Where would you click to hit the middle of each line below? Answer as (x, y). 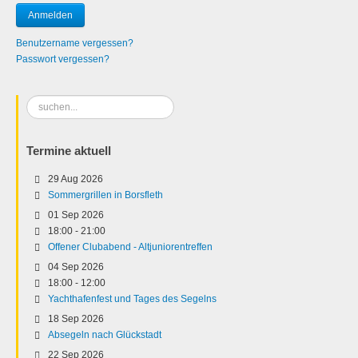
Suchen (43, 103)
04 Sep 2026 (76, 267)
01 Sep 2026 (76, 215)
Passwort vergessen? (63, 59)
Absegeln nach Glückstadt (105, 335)
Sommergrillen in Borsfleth (105, 195)
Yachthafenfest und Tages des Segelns (132, 299)
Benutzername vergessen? (75, 43)
